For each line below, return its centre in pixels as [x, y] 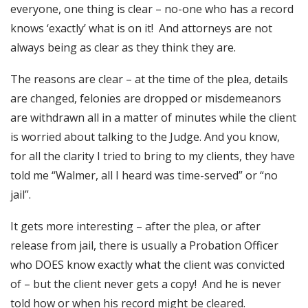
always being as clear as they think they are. [123, 47]
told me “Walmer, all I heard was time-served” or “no [144, 175]
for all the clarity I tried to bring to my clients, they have [153, 156]
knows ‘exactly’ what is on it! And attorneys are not [141, 28]
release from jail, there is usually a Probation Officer [144, 245]
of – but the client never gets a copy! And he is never [146, 284]
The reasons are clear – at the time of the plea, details [149, 79]
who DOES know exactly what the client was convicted [147, 265]
